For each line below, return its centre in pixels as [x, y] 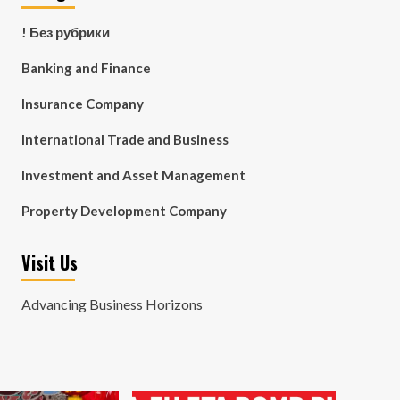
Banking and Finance [86, 68]
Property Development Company [124, 211]
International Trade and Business [125, 139]
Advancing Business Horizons [112, 304]
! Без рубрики [65, 32]
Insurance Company [82, 104]
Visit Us [49, 262]
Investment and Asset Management [133, 175]
